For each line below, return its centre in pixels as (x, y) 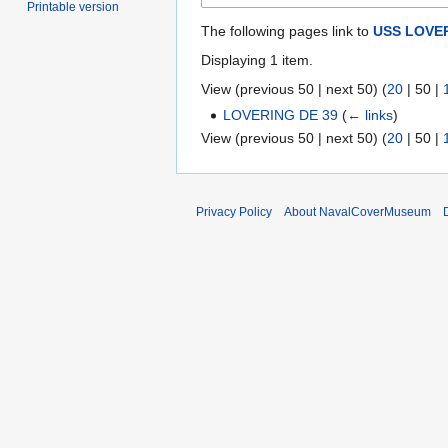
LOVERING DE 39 (281, 114)
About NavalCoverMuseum (357, 212)
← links (370, 114)
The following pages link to (287, 30)
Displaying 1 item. (257, 59)
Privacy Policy (234, 212)
